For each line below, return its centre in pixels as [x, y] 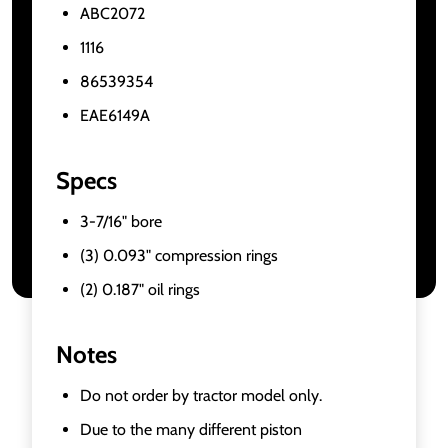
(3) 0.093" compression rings [179, 255]
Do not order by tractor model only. [201, 395]
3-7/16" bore [121, 221]
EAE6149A [115, 115]
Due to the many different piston [191, 429]
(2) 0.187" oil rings [140, 289]
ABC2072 [112, 13]
